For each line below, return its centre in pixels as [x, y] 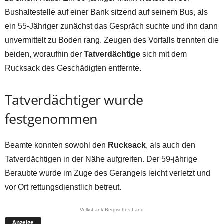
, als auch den [171, 145]
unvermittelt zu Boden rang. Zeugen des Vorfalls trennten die [112, 40]
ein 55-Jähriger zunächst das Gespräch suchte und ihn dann [111, 26]
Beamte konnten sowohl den [56, 145]
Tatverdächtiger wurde [74, 99]
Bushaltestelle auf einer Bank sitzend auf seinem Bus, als [106, 12]
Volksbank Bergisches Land [112, 209]
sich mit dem [164, 54]
